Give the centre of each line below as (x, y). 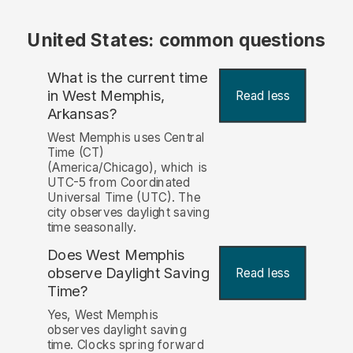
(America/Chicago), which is (127, 168)
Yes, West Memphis (102, 315)
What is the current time (127, 78)
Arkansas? (82, 113)
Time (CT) (76, 153)
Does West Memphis (116, 255)
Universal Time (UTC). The (124, 198)
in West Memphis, (106, 96)
